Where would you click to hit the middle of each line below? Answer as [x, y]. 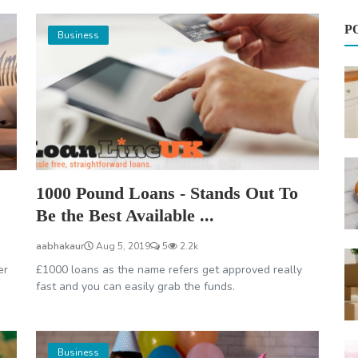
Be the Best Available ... [125, 216]
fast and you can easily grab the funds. [135, 287]
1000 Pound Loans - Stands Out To [167, 193]
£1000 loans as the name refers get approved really [169, 270]
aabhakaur [60, 247]
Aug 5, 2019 [121, 247]
